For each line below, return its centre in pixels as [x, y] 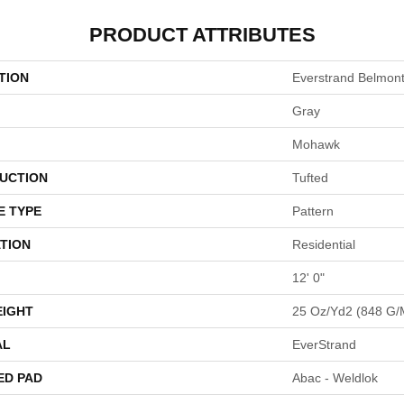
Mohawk [316, 144]
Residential [324, 244]
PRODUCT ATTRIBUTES [202, 35]
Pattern [313, 211]
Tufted [310, 178]
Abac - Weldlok [335, 378]
